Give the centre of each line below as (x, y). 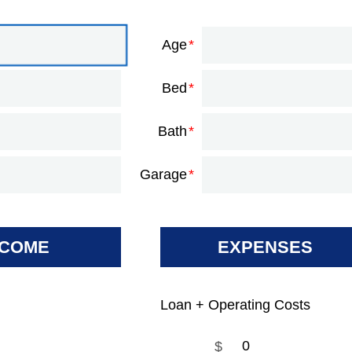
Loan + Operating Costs (235, 305)
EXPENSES (266, 247)
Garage (164, 174)
